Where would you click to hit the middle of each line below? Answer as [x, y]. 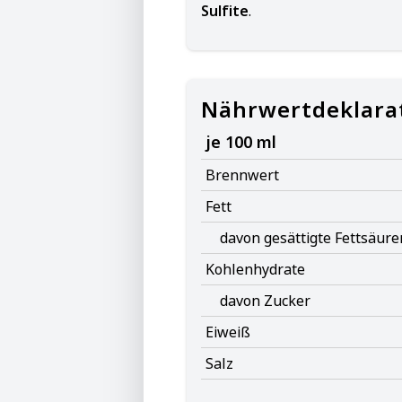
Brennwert [242, 175]
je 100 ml [241, 142]
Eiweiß [228, 332]
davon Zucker [265, 301]
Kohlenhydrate [255, 269]
